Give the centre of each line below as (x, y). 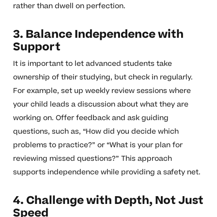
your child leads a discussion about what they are (101, 105)
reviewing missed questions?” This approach (92, 159)
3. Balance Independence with (98, 35)
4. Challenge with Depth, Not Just (108, 201)
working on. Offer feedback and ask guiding (91, 118)
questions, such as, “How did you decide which (96, 132)
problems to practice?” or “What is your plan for (98, 145)
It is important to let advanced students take (92, 64)
